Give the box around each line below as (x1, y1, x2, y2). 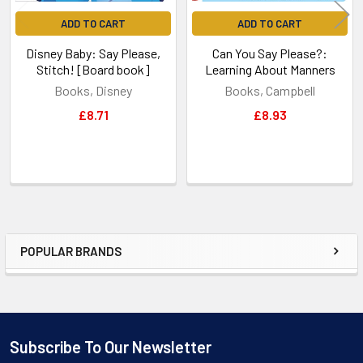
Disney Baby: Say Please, (26, 45, 160, 61)
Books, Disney (54, 82, 132, 98)
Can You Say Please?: (212, 45, 327, 61)
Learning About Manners (204, 61, 335, 77)
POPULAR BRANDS (20, 243, 122, 258)
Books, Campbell (224, 82, 315, 98)
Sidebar (19, 252, 100, 282)
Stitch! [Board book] (36, 61, 150, 77)
